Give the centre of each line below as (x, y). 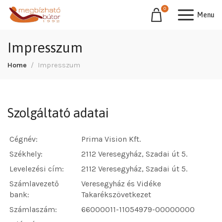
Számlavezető (34, 184)
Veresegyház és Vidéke (121, 184)
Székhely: (26, 154)
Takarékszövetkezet (116, 194)
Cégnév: (24, 139)
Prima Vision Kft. (111, 139)
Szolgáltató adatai (58, 113)
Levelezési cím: (37, 169)
